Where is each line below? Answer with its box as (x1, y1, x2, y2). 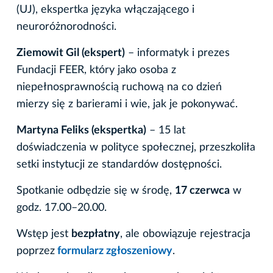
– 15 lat (146, 125, 185, 136)
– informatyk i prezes (125, 48, 230, 59)
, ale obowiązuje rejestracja (120, 229, 250, 240)
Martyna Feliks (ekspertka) (16, 125, 146, 136)
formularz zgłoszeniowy (57, 246, 172, 257)
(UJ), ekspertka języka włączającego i (16, 4, 194, 16)
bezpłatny (71, 229, 120, 240)
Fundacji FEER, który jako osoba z (16, 65, 176, 76)
